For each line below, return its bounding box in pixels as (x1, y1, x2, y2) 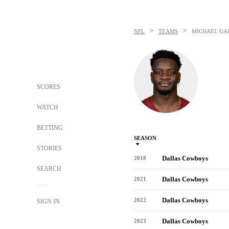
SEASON (134, 135, 156, 141)
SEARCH (37, 165, 63, 172)
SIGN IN (37, 198, 60, 205)
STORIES (37, 145, 62, 152)
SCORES (37, 83, 60, 90)
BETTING (37, 124, 63, 131)
